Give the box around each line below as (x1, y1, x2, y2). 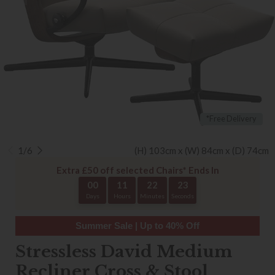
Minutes (140, 192, 165, 199)
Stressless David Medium (15, 242, 232, 261)
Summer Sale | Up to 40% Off (76, 220, 199, 231)
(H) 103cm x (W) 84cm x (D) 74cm (134, 145, 269, 156)
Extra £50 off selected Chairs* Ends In (56, 165, 219, 176)
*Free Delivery (206, 114, 257, 124)
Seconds (171, 192, 194, 199)
